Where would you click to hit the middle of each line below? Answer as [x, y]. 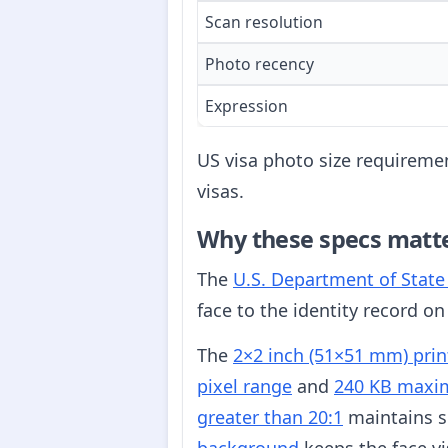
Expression [246, 106]
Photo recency [259, 64]
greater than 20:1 [270, 416]
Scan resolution [264, 22]
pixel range [244, 385]
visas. [220, 191]
